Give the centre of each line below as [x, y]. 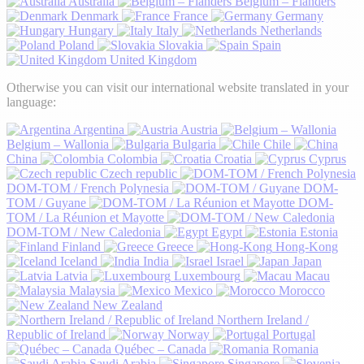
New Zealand [128, 305]
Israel [230, 262]
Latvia [71, 276]
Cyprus [327, 159]
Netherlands [291, 31]
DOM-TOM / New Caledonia [84, 232]
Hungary [91, 31]
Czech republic [139, 174]
